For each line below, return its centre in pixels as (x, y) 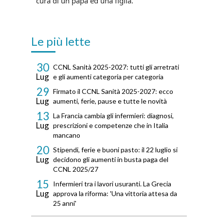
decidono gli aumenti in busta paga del (111, 160)
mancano (67, 135)
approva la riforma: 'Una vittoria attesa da (115, 194)
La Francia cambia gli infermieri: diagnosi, (113, 116)
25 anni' (65, 203)
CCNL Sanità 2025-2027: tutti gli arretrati (116, 67)
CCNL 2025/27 (76, 169)
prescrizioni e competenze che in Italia (111, 126)
